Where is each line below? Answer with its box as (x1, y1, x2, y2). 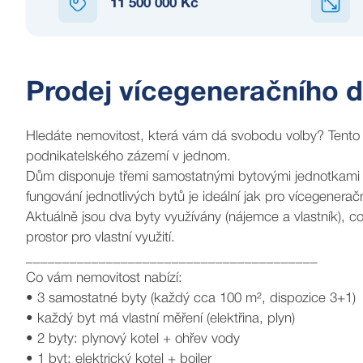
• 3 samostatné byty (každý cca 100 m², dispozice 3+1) (26, 293, 356, 305)
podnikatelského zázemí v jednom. (26, 151, 231, 163)
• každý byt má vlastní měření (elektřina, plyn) (26, 313, 295, 325)
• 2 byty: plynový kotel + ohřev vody (26, 333, 240, 345)
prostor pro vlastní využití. (26, 232, 175, 244)
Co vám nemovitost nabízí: (26, 272, 182, 284)
